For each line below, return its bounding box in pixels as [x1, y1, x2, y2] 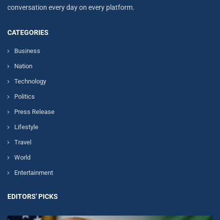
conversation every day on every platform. [7, 3, 135, 11]
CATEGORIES [7, 28, 49, 36]
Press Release [14, 108, 55, 115]
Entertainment [14, 169, 53, 176]
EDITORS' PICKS [7, 192, 58, 200]
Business [14, 47, 40, 55]
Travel [14, 138, 31, 146]
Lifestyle [14, 123, 38, 131]
